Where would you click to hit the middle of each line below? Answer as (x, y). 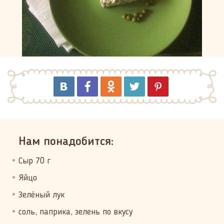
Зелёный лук (41, 195)
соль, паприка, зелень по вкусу (75, 212)
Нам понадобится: (66, 142)
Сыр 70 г (34, 161)
